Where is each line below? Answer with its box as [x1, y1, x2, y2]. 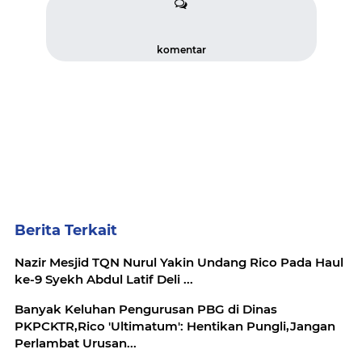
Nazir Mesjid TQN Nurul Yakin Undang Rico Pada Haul [15, 255, 343, 270]
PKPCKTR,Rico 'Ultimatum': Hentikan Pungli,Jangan [15, 318, 335, 334]
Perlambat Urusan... [15, 335, 137, 351]
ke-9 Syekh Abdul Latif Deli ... [15, 271, 193, 287]
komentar [156, 44, 206, 56]
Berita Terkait [15, 221, 117, 239]
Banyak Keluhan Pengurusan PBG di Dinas [15, 301, 277, 317]
